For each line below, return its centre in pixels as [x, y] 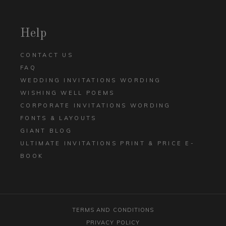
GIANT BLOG [46, 130]
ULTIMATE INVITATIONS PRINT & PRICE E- [108, 143]
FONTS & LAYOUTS [59, 118]
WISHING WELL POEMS [68, 93]
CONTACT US [47, 55]
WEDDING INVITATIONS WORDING [91, 80]
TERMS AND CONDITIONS [113, 210]
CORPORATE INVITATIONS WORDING [96, 105]
